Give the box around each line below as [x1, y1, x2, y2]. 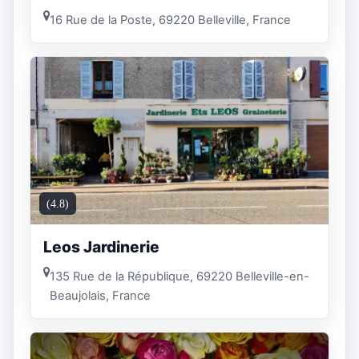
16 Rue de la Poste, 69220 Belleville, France [50, 13, 291, 28]
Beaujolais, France [50, 288, 151, 304]
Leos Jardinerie [43, 236, 159, 256]
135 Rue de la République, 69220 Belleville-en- [50, 269, 309, 284]
